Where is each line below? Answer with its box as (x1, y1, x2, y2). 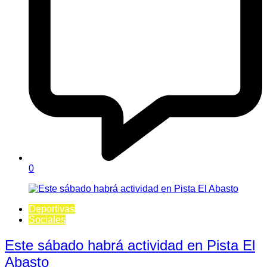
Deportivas (29, 203, 74, 214)
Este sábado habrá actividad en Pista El (5, 237, 255, 253)
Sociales (29, 214, 66, 225)
